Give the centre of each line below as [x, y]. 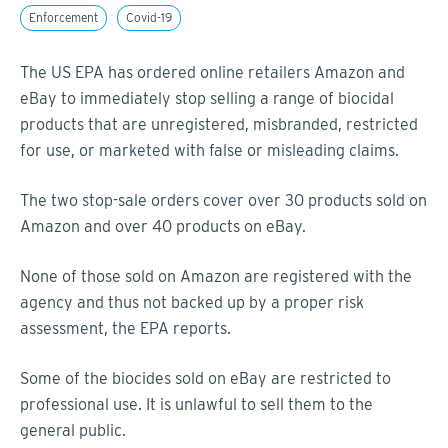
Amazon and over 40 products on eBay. [163, 226]
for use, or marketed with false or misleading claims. [209, 150]
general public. [73, 430]
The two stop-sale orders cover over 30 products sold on [223, 200]
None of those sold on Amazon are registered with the [216, 276]
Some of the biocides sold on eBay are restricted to [205, 378]
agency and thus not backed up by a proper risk [192, 302]
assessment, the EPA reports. [125, 328]
